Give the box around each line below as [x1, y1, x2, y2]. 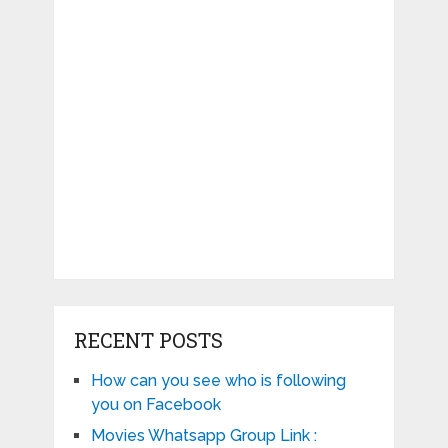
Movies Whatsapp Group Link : [90, 426, 317, 446]
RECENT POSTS [73, 327, 223, 354]
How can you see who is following [90, 371, 346, 391]
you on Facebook [90, 395, 221, 415]
